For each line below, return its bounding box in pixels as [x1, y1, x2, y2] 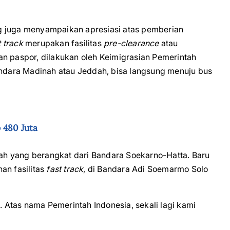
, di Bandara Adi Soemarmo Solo [83, 164, 208, 174]
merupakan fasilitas [23, 38, 104, 48]
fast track [46, 164, 84, 174]
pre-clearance [104, 38, 159, 48]
